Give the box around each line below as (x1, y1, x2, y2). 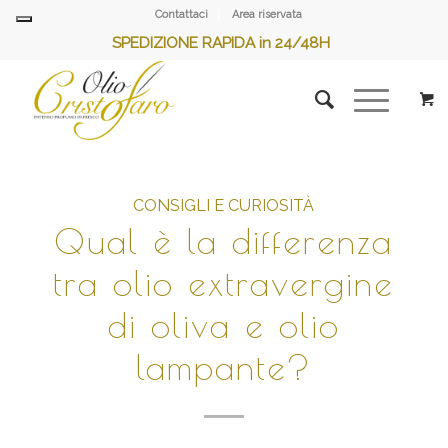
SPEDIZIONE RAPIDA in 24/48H (111, 34, 330, 52)
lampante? (135, 346, 312, 387)
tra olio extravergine (53, 262, 395, 303)
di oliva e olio (107, 304, 340, 345)
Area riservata (232, 8, 303, 21)
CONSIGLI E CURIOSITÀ (133, 196, 315, 215)
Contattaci (155, 8, 209, 21)
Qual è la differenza (54, 220, 394, 261)
